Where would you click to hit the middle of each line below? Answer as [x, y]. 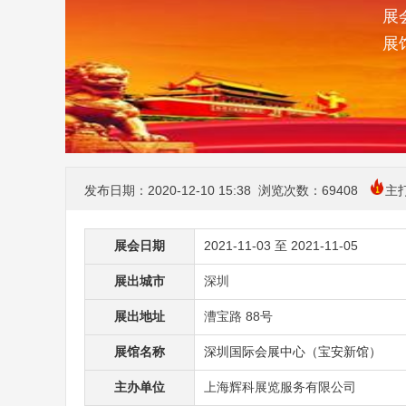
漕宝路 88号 [238, 316]
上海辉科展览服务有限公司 [280, 387]
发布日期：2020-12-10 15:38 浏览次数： [203, 190]
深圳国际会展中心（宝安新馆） [293, 352]
